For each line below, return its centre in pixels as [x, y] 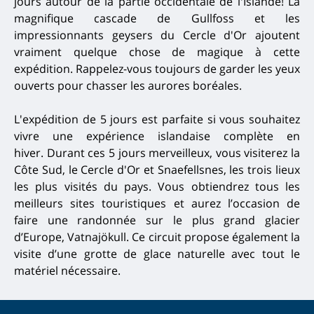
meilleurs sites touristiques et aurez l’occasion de [157, 204]
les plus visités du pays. [86, 187]
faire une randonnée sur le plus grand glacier [157, 220]
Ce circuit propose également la [216, 237]
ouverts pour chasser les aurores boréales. [128, 86]
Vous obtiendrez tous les [229, 187]
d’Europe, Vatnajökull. [73, 237]
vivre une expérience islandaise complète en [157, 136]
